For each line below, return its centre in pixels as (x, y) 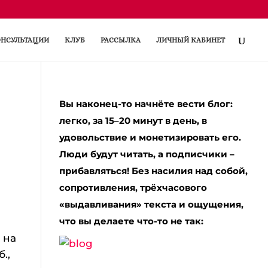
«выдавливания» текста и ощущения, (151, 204)
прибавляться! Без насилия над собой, (153, 171)
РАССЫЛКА (121, 40)
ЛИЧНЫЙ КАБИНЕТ (191, 40)
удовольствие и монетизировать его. (150, 137)
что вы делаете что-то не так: (131, 221)
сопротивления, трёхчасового (133, 188)
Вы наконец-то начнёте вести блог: (146, 104)
